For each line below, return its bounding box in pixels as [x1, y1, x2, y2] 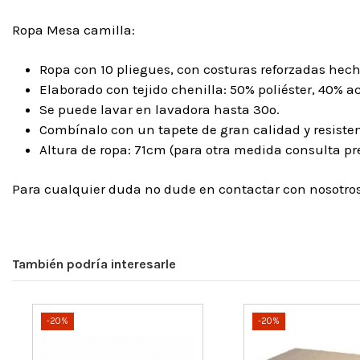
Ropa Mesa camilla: [12, 22, 135, 39]
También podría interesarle [12, 256, 176, 272]
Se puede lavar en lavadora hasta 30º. [39, 101, 280, 118]
